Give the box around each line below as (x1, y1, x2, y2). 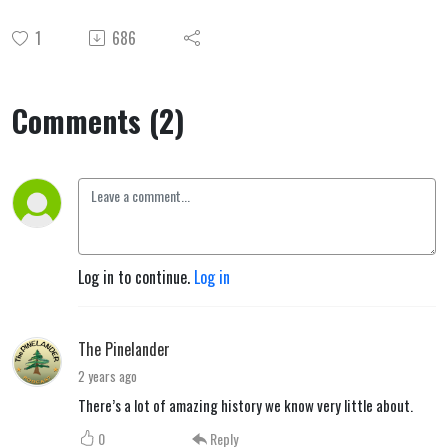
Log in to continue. (78, 265, 194, 289)
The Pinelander (78, 337, 170, 361)
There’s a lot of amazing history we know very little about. (78, 394, 413, 416)
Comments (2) (12, 98, 185, 143)
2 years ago (78, 366, 137, 386)
